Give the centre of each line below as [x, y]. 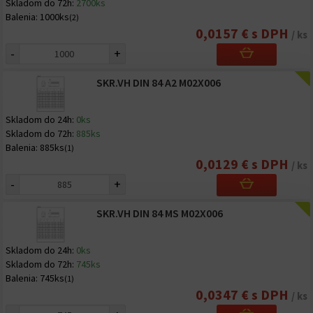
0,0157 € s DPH [243, 33]
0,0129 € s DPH [243, 164]
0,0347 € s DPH [243, 294]
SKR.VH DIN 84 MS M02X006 [159, 213]
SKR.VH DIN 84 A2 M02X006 [158, 82]
